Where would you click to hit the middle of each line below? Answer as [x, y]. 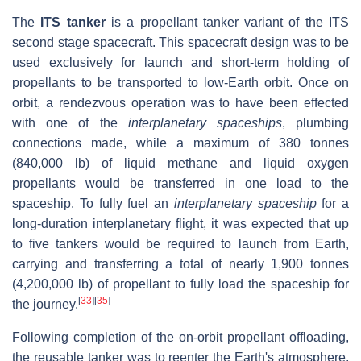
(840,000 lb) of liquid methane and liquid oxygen [180, 163]
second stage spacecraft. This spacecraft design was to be [180, 42]
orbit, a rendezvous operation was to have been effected [180, 102]
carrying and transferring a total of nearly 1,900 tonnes [180, 263]
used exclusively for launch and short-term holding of [180, 62]
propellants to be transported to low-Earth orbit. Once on [180, 82]
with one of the [70, 122]
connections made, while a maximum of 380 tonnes [180, 143]
